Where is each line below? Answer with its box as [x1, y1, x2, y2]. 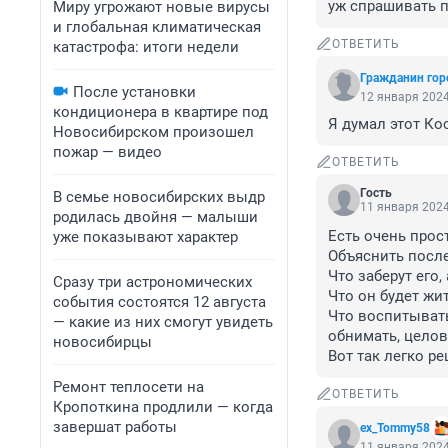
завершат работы [53, 418, 177, 436]
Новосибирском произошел [53, 123, 254, 141]
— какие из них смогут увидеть [53, 313, 273, 331]
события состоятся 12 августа [53, 293, 266, 311]
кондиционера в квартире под [53, 103, 268, 121]
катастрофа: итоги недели [53, 38, 239, 56]
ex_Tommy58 [360, 421, 430, 436]
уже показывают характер [53, 228, 238, 246]
